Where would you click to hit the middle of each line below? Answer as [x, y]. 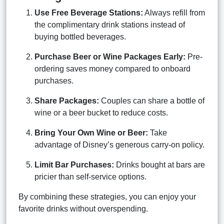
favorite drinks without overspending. [83, 208]
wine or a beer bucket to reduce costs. [101, 112]
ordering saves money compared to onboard [112, 68]
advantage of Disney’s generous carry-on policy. [119, 144]
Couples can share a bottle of [152, 100]
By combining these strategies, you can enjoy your [107, 196]
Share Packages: [67, 100]
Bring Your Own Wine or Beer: [91, 132]
